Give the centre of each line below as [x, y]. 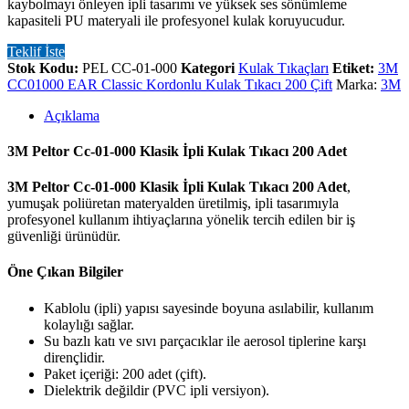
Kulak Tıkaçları [283, 68]
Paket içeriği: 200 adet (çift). [125, 373]
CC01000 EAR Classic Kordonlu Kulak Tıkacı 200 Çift [170, 84]
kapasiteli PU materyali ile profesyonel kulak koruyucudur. [176, 20]
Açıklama [72, 115]
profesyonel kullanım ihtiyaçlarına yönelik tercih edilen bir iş [181, 220]
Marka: [358, 84]
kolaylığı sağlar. [89, 324]
